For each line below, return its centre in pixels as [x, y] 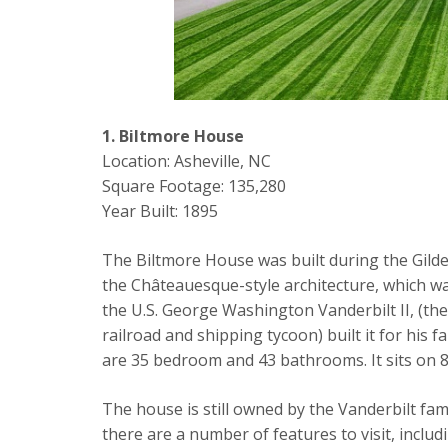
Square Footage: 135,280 [194, 186]
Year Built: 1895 [160, 211]
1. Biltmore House [173, 136]
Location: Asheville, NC [186, 161]
